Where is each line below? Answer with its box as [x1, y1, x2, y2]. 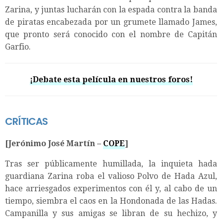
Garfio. [5, 42, 31, 52]
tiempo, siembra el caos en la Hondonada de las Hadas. [5, 196, 217, 206]
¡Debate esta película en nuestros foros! [29, 74, 193, 84]
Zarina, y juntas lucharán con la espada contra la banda [5, 4, 217, 14]
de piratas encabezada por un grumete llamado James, [5, 17, 217, 27]
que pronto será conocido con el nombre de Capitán [5, 29, 217, 39]
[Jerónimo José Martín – [5, 138, 103, 148]
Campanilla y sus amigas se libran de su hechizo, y [5, 208, 217, 218]
